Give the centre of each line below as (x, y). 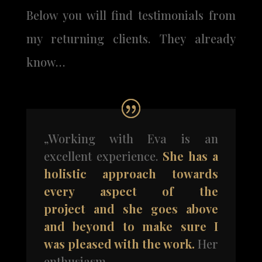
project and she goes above (131, 209)
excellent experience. (103, 156)
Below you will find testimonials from (131, 15)
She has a (191, 156)
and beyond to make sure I (131, 226)
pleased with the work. (131, 244)
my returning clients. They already (131, 39)
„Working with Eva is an (131, 139)
